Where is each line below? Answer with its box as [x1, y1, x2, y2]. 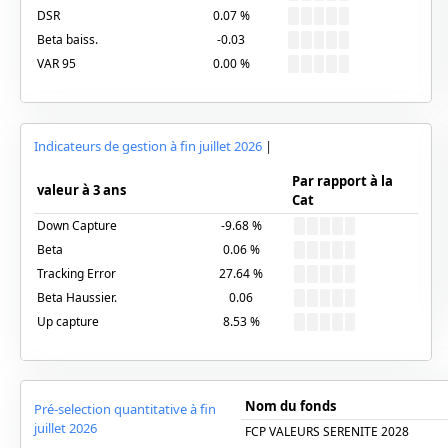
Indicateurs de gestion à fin [33, 136, 199, 155]
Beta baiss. [37, 31, 99, 48]
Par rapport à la [292, 171, 394, 190]
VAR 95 [37, 55, 77, 72]
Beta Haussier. [37, 288, 118, 306]
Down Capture [37, 216, 118, 234]
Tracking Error [37, 264, 117, 282]
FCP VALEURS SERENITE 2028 [244, 423, 409, 440]
